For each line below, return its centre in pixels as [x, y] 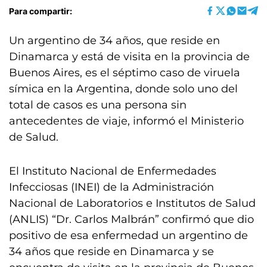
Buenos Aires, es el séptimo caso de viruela [125, 73]
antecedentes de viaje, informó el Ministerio [126, 121]
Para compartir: [41, 11]
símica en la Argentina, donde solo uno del [123, 89]
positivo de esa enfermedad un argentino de [128, 235]
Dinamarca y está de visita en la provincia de [129, 57]
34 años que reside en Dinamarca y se [111, 252]
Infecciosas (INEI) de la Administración [111, 187]
